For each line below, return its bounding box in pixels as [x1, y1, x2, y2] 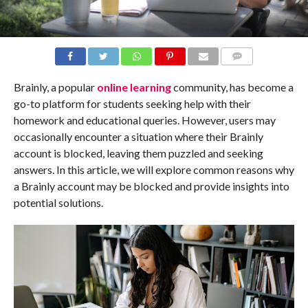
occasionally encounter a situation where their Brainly [13, 129, 263, 143]
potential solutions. [13, 195, 103, 209]
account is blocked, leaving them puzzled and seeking [13, 146, 263, 159]
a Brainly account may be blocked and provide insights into [13, 179, 289, 192]
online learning [96, 80, 173, 93]
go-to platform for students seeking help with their [13, 96, 251, 110]
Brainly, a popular [13, 80, 97, 93]
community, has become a [173, 80, 294, 93]
